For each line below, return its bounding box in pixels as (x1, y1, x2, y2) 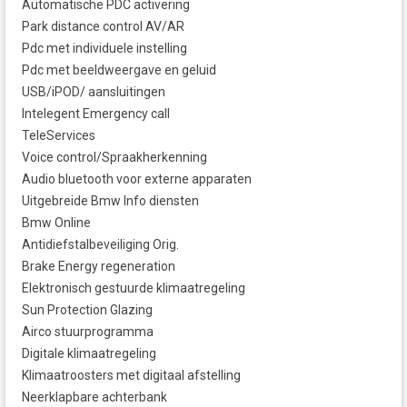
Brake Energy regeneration (22, 259, 175, 274)
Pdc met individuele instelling (22, 41, 187, 56)
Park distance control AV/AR (22, 19, 184, 35)
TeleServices (22, 128, 95, 144)
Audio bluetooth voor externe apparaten (22, 172, 252, 187)
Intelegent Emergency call (22, 106, 170, 122)
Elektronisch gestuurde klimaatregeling (22, 281, 245, 296)
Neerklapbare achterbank (22, 390, 167, 405)
